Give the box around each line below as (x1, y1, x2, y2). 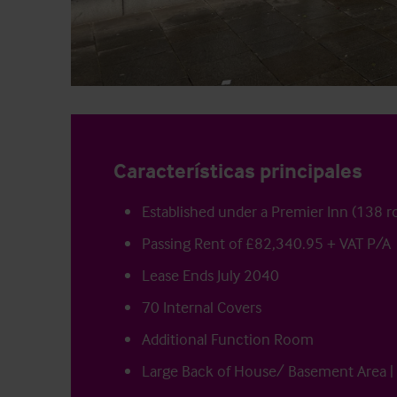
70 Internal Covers (142, 296, 261, 317)
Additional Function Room (142, 328, 314, 349)
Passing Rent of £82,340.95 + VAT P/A (142, 232, 391, 253)
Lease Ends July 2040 (142, 264, 279, 285)
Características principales (113, 157, 362, 183)
